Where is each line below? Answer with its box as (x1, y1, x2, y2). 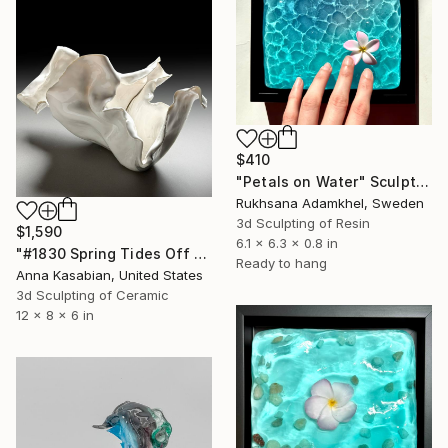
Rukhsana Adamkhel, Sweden (236, 194, 424, 211)
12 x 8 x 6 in (16, 306, 94, 323)
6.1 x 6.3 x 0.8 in (236, 234, 338, 251)
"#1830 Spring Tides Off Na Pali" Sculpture (193, 244, 207, 262)
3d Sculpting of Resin (236, 214, 370, 231)
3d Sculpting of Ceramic (16, 286, 169, 303)
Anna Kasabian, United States (16, 266, 203, 283)
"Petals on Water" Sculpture (415, 172, 429, 190)
